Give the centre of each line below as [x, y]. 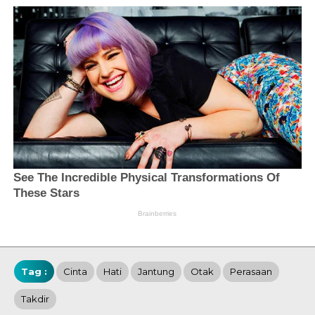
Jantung [156, 272]
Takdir [35, 299]
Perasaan [251, 272]
